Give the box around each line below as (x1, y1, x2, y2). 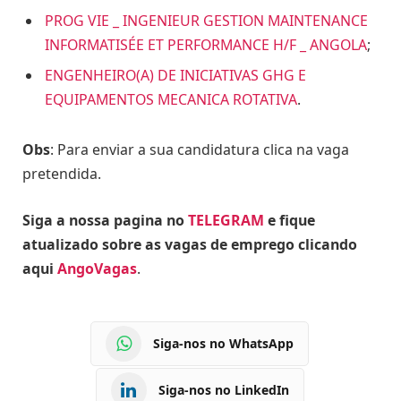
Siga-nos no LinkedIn (158, 381, 289, 398)
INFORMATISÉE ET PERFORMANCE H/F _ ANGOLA (45, 35, 367, 55)
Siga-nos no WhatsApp (153, 335, 294, 352)
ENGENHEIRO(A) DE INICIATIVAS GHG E (45, 65, 306, 86)
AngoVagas (57, 258, 137, 278)
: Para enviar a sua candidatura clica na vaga (50, 139, 349, 159)
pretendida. (22, 163, 101, 183)
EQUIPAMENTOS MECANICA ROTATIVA (45, 90, 297, 110)
